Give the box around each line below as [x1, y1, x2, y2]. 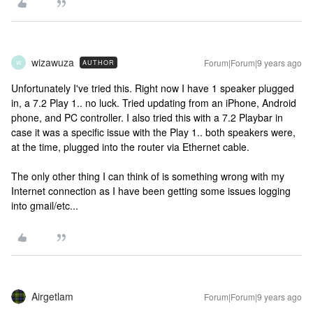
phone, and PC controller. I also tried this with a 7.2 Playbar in [11, 110, 283, 125]
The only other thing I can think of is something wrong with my [11, 169, 284, 184]
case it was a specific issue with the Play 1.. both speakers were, [11, 125, 296, 140]
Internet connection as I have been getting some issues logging [11, 184, 291, 198]
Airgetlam [31, 289, 73, 304]
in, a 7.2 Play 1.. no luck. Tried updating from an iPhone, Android [11, 96, 296, 110]
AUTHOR [82, 58, 115, 68]
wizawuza [31, 55, 74, 70]
